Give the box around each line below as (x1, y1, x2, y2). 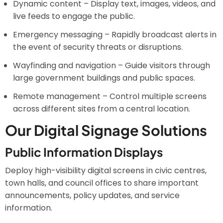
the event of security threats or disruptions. (13, 41, 183, 53)
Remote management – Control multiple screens (13, 91, 207, 102)
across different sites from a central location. (13, 103, 190, 114)
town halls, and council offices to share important (5, 177, 199, 189)
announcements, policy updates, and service (5, 190, 180, 201)
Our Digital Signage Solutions (5, 121, 207, 139)
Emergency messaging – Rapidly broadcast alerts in (13, 29, 217, 40)
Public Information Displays (5, 144, 163, 159)
